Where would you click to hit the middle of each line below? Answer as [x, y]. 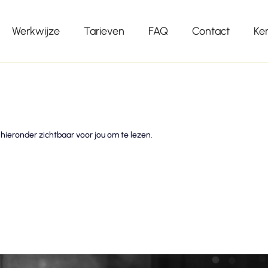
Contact [211, 31]
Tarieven [104, 31]
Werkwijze [36, 31]
